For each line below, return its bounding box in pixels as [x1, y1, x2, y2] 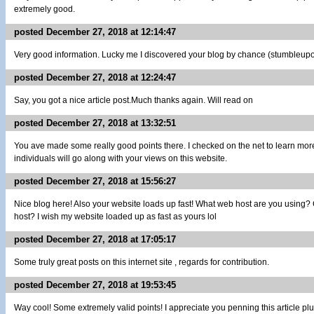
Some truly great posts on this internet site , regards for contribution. [14, 257, 269, 267]
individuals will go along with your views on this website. [14, 153, 227, 163]
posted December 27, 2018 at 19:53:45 [14, 280, 176, 290]
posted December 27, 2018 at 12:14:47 [14, 27, 176, 37]
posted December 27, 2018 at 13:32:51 [14, 118, 176, 128]
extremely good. [14, 4, 75, 14]
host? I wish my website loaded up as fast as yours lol [14, 212, 217, 221]
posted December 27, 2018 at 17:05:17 [14, 234, 176, 245]
